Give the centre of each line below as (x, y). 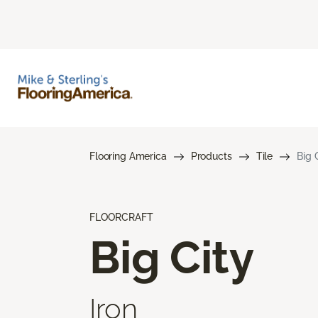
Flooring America (128, 156)
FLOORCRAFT (121, 217)
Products (211, 156)
